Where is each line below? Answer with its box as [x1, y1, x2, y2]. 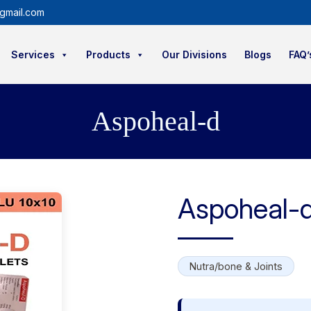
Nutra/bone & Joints [190, 260, 283, 272]
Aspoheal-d [91, 106, 220, 137]
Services [11, 48, 55, 60]
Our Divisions [162, 48, 227, 60]
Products [86, 48, 131, 60]
